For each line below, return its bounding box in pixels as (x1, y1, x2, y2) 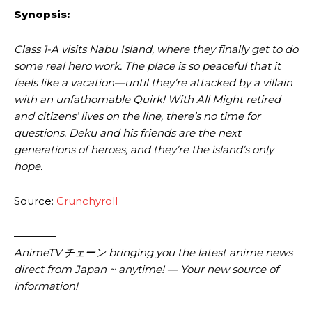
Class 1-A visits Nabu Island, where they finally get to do (14, 42, 298, 56)
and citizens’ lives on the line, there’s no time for (14, 109, 260, 123)
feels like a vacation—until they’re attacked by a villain (14, 76, 292, 90)
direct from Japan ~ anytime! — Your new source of (14, 263, 279, 276)
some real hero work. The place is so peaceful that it (14, 59, 281, 73)
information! (14, 279, 78, 293)
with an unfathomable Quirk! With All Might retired (14, 93, 281, 107)
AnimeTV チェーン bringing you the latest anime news (14, 246, 292, 260)
